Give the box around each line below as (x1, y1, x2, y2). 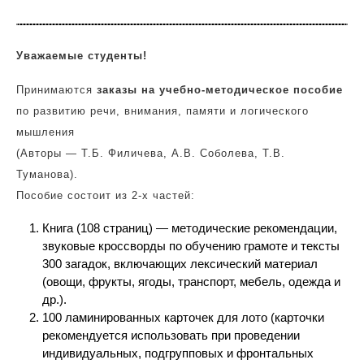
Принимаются (16, 84, 97, 96)
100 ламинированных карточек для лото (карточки (42, 310, 324, 324)
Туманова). (16, 168, 78, 180)
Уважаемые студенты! (16, 50, 147, 62)
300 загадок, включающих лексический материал (42, 257, 318, 271)
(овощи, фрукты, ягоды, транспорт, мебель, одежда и (42, 275, 340, 288)
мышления (16, 126, 75, 138)
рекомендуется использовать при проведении (42, 328, 300, 342)
